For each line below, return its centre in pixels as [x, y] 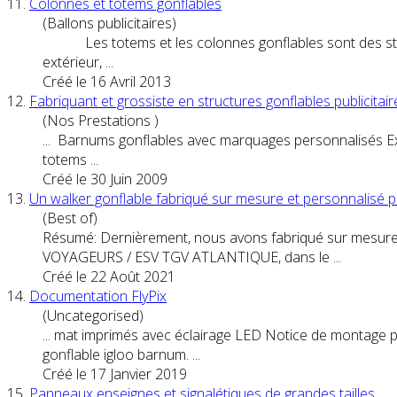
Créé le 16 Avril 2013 [107, 81]
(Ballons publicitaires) [109, 23]
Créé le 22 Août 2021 [109, 276]
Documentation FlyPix [98, 296]
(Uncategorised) [93, 315]
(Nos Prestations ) [101, 120]
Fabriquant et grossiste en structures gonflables [182, 101]
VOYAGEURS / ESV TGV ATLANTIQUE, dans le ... [192, 257]
